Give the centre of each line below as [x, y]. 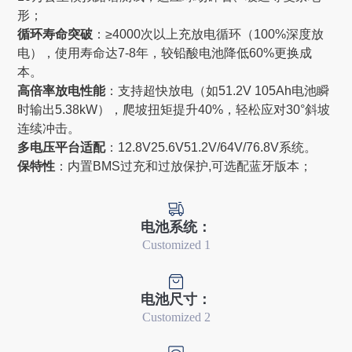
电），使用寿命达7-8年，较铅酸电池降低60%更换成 [165, 53]
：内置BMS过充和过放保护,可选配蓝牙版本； [184, 166]
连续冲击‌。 [49, 128]
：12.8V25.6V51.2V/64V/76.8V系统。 [211, 147]
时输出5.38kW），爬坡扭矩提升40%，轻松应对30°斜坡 [174, 109]
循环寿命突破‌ [55, 34]
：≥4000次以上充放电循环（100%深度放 [209, 34]
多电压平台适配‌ [62, 147]
